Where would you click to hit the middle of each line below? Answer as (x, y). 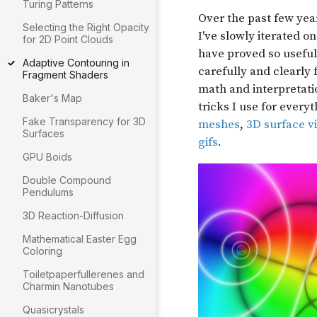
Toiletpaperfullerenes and (83, 274)
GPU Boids (47, 157)
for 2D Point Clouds (68, 39)
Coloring (42, 251)
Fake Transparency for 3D (84, 121)
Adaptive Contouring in (76, 63)
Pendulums (48, 192)
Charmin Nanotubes (68, 286)
